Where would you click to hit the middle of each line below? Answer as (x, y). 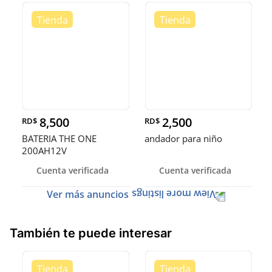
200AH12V (44, 150)
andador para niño (183, 138)
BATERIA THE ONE (59, 138)
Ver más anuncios (88, 194)
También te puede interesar (91, 233)
